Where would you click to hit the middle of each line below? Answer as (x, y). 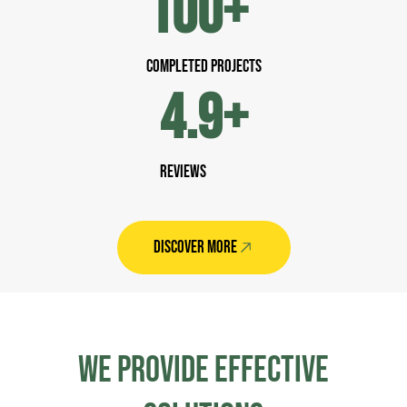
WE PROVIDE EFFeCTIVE (203, 371)
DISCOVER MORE (195, 248)
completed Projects (203, 67)
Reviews (183, 173)
